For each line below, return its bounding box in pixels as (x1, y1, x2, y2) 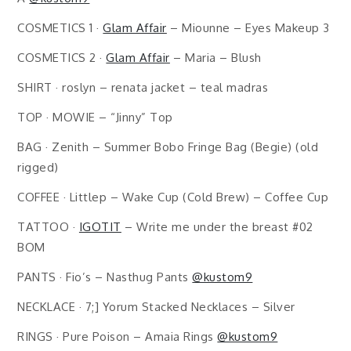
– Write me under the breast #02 (121, 219, 313, 234)
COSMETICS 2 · (17, 50, 107, 65)
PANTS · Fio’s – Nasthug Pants (17, 270, 193, 284)
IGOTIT (78, 219, 121, 234)
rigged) (17, 160, 59, 175)
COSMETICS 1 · (17, 20, 103, 35)
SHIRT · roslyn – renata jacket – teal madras (17, 80, 269, 95)
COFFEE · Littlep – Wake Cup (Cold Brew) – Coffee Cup (17, 190, 329, 204)
